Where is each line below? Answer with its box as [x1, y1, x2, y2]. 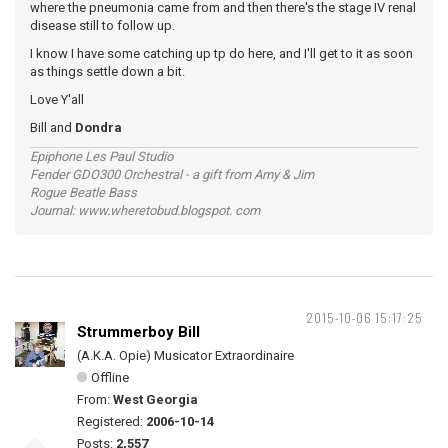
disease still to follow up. [30, 17, 175, 33]
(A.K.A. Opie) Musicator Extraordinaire [77, 347, 294, 363]
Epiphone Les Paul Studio [30, 148, 173, 164]
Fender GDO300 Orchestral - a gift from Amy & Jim [30, 166, 314, 182]
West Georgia [113, 391, 198, 407]
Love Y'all [30, 91, 84, 107]
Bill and [30, 119, 75, 135]
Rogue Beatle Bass [30, 184, 137, 200]
